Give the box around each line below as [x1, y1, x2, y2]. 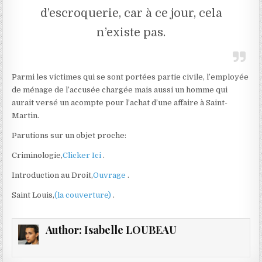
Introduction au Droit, [12, 170, 94, 180]
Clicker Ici [63, 150, 104, 160]
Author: [45, 222, 84, 237]
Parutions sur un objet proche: [12, 130, 127, 140]
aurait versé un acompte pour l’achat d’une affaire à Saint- [12, 98, 228, 107]
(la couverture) [54, 190, 113, 199]
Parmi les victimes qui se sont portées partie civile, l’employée [12, 72, 249, 81]
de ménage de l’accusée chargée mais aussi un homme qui [12, 85, 228, 94]
